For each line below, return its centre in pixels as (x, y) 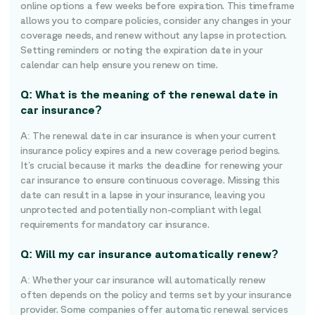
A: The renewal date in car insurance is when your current (148, 136)
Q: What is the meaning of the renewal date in (149, 94)
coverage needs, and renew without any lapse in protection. (154, 35)
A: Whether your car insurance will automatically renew (143, 280)
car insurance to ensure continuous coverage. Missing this (150, 180)
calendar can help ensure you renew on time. (122, 65)
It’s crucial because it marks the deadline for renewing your (152, 165)
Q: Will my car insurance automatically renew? (150, 254)
